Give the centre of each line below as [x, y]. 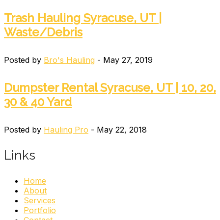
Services [40, 200]
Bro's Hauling [69, 60]
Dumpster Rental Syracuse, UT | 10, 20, [110, 87]
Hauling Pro [66, 129]
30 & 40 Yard [38, 102]
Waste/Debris [43, 32]
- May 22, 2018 [118, 129]
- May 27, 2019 [124, 60]
